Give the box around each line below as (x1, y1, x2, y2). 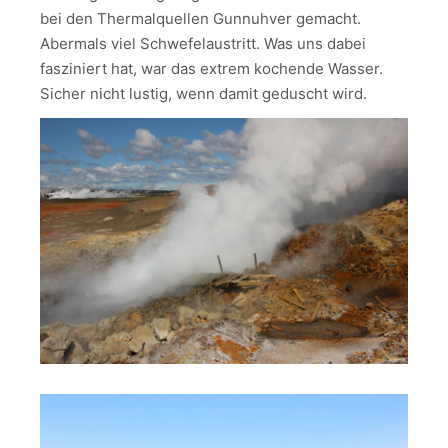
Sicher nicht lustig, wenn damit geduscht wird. (40, 83, 367, 103)
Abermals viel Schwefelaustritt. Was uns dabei (40, 33, 366, 53)
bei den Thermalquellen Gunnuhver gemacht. (40, 8, 361, 28)
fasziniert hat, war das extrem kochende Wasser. (40, 58, 383, 78)
